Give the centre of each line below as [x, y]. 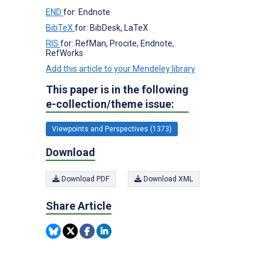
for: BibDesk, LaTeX [111, 27]
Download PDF [84, 179]
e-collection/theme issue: [110, 104]
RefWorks [64, 53]
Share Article [79, 206]
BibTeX [60, 27]
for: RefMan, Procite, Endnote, [117, 43]
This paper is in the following [117, 89]
